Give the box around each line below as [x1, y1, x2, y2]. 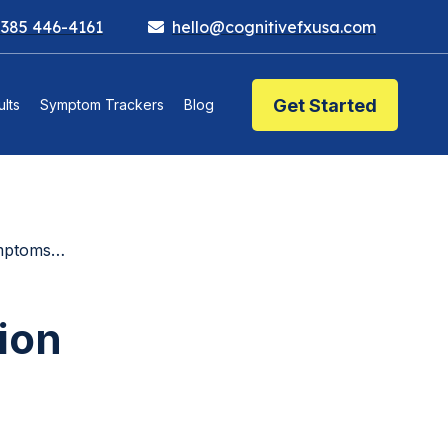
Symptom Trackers [40, 96, 164, 114]
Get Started [273, 94, 377, 116]
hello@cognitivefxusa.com [172, 16, 376, 37]
